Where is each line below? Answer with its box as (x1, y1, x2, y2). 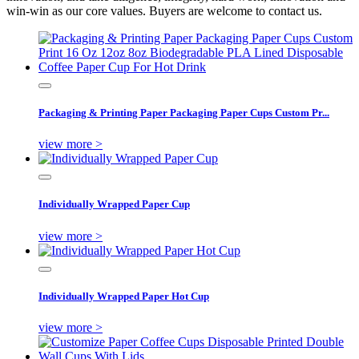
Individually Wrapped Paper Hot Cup (38, 289, 209, 302)
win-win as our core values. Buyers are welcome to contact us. (6, 3, 322, 18)
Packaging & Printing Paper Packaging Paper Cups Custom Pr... (38, 106, 329, 119)
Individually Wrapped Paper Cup (38, 198, 190, 211)
